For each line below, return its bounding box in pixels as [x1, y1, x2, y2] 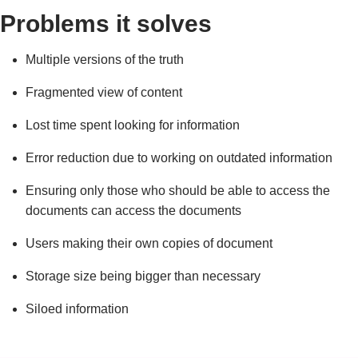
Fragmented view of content [26, 86, 182, 100]
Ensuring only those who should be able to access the [26, 184, 330, 198]
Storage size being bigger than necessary [26, 269, 261, 284]
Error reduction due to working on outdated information [26, 151, 332, 165]
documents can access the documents [26, 204, 241, 218]
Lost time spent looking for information [26, 118, 240, 133]
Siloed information [26, 302, 129, 316]
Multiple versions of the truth [26, 53, 184, 67]
